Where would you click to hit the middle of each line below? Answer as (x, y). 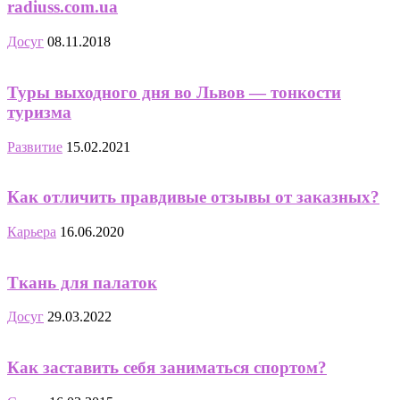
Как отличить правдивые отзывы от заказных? (193, 197)
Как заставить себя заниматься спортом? (167, 368)
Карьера (32, 232)
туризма (39, 112)
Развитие (35, 146)
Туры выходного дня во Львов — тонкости (174, 92)
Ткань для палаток (82, 282)
